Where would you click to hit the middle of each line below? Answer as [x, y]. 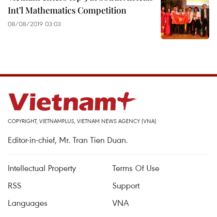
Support [126, 185]
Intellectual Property [42, 168]
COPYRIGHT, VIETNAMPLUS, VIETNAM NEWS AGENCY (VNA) [82, 121]
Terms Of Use [136, 168]
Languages [28, 203]
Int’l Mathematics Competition [67, 10]
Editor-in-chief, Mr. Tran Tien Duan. [68, 140]
